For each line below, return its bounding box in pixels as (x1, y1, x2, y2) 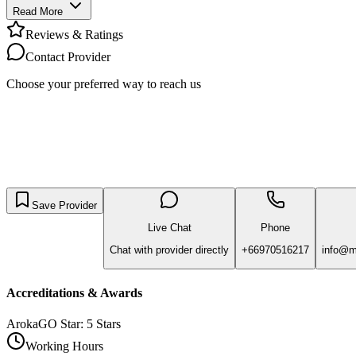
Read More (13, 5, 63, 17)
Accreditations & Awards (6, 285, 142, 300)
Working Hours (25, 339, 103, 354)
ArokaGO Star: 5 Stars (6, 317, 121, 331)
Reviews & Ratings (25, 27, 123, 41)
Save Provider (32, 199, 97, 211)
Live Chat (147, 221, 192, 234)
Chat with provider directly (110, 244, 229, 257)
